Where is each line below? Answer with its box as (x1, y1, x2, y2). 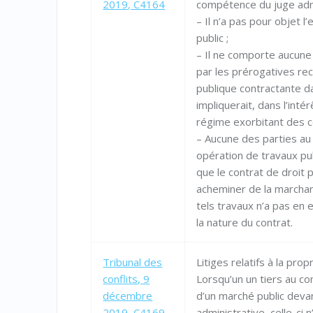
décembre (103, 289, 153, 303)
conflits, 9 (103, 272, 150, 286)
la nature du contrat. (196, 215, 293, 230)
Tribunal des (103, 255, 163, 270)
